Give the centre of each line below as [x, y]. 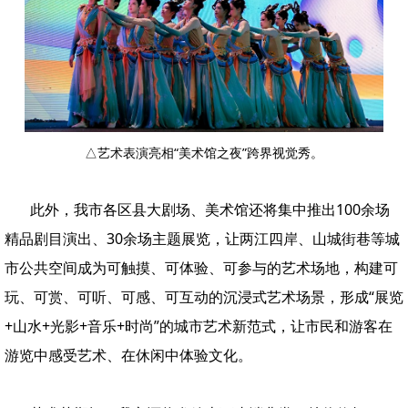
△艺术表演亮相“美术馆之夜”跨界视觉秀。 [204, 152]
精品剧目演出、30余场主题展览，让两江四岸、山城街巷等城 [202, 238]
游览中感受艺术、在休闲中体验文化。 [128, 355]
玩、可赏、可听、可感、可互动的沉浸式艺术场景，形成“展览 [204, 296]
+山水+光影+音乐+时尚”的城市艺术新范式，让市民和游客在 [199, 326]
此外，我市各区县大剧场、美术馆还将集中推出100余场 [210, 209]
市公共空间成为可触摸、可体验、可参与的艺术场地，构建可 [201, 267]
